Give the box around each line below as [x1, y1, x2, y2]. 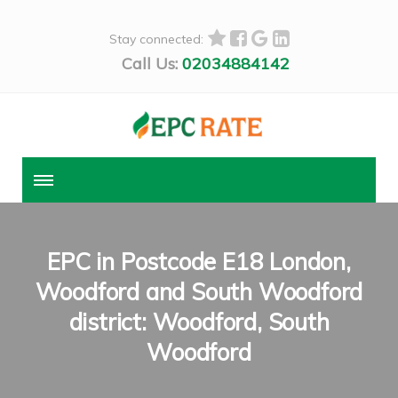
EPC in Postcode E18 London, [47, 247, 351, 277]
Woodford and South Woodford [35, 277, 363, 307]
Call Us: [121, 53, 178, 74]
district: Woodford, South [68, 307, 330, 338]
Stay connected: [108, 30, 203, 47]
